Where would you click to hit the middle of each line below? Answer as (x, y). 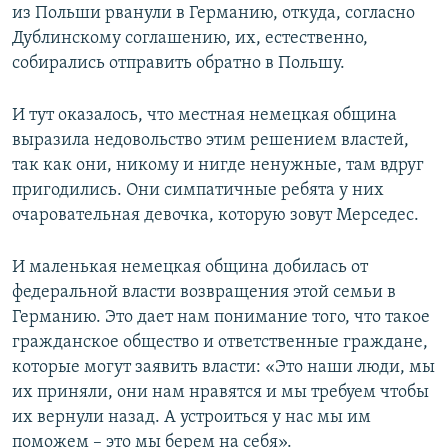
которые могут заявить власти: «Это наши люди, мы (223, 368)
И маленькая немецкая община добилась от (190, 268)
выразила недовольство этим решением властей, (210, 141)
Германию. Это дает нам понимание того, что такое (221, 318)
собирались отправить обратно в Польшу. (178, 64)
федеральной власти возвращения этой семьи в (204, 293)
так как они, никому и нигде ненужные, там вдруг (218, 166)
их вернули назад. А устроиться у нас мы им (191, 418)
